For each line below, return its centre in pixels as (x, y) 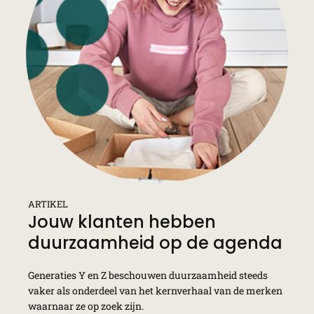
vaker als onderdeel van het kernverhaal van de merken (155, 290)
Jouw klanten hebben (122, 221)
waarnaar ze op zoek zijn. (86, 306)
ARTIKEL (48, 204)
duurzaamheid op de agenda (155, 243)
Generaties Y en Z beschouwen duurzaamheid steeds (148, 275)
